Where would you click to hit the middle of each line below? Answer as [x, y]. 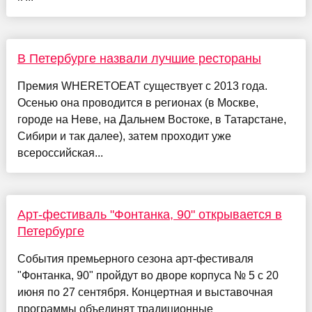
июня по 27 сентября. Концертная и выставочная [145, 292]
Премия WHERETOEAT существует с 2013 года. [142, 86]
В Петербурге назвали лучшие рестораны [139, 59]
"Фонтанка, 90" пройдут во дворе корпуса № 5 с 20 [148, 276]
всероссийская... [60, 153]
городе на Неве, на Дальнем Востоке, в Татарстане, [151, 120]
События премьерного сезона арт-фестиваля [135, 259]
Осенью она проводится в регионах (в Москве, [138, 103]
